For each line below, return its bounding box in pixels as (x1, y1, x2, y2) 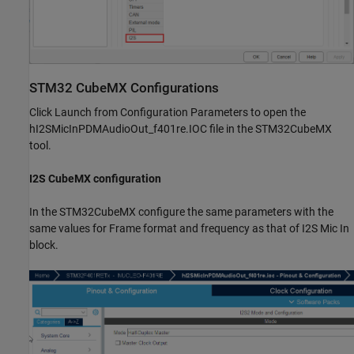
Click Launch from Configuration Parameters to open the (29, 106, 306, 119)
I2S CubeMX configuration (29, 172, 161, 186)
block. (29, 239, 58, 252)
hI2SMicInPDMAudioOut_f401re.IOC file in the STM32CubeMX (29, 122, 332, 136)
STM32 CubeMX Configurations (29, 80, 219, 96)
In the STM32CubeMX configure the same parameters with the (29, 205, 333, 219)
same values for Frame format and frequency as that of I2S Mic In (29, 222, 349, 235)
